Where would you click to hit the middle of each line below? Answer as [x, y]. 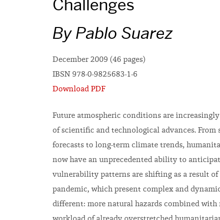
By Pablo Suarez [113, 33]
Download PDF [79, 89]
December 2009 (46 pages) [99, 60]
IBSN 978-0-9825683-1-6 [95, 75]
